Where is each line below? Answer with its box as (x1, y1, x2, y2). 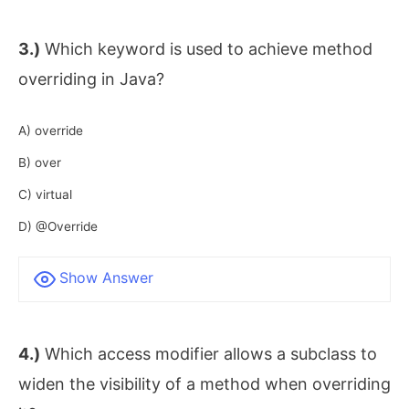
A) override (18, 123, 83, 139)
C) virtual (18, 187, 72, 203)
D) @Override (18, 219, 98, 235)
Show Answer (59, 268, 153, 288)
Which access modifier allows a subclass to (40, 344, 377, 364)
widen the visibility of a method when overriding (18, 374, 391, 394)
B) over (18, 155, 61, 171)
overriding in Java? (18, 68, 164, 89)
